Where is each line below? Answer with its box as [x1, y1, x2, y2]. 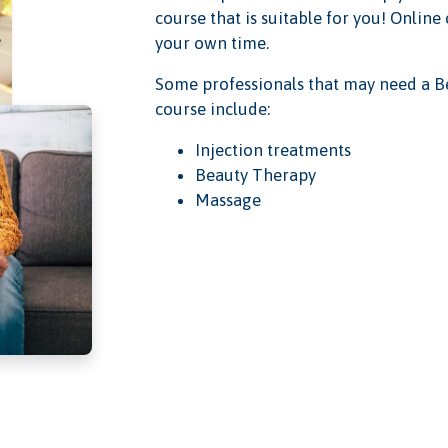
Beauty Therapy [194, 165, 316, 186]
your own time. [154, 33, 269, 54]
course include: [154, 99, 270, 120]
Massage [194, 190, 261, 211]
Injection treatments [194, 140, 351, 161]
